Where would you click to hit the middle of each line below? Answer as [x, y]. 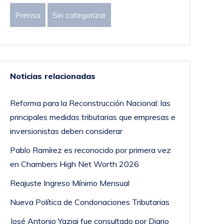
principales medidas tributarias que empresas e [92, 117]
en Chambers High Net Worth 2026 [74, 164]
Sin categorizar [79, 15]
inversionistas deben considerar [66, 131]
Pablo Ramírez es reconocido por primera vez [90, 150]
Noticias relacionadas [52, 76]
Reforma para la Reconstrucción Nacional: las [90, 103]
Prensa [27, 15]
